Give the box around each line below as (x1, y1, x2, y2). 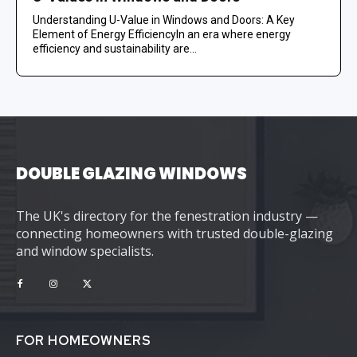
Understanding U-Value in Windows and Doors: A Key (33, 13, 295, 26)
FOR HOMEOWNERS (16, 331, 151, 349)
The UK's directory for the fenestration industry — (16, 206, 318, 225)
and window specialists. (16, 241, 154, 260)
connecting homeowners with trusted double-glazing (16, 224, 333, 242)
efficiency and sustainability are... (33, 41, 197, 55)
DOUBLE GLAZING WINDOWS (16, 162, 247, 185)
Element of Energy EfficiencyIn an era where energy (33, 27, 291, 41)
